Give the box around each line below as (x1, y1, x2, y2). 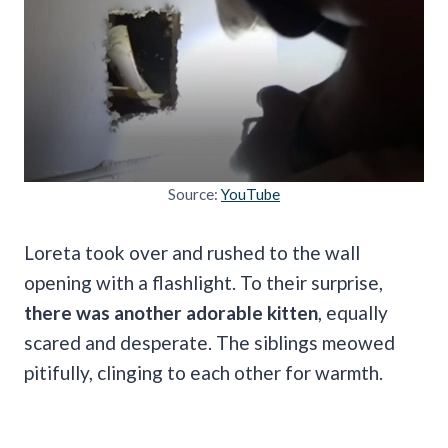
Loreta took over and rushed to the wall (24, 240, 360, 264)
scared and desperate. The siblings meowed (24, 330, 395, 354)
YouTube (221, 184, 280, 203)
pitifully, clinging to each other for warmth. (24, 360, 383, 384)
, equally (318, 300, 388, 324)
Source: (168, 184, 221, 203)
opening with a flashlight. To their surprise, (24, 270, 383, 294)
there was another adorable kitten (24, 300, 318, 324)
